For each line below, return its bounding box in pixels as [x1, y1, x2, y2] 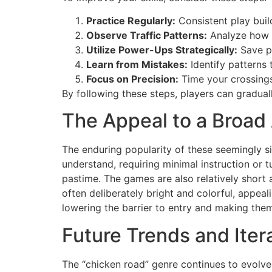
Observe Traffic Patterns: [86, 29, 207, 42]
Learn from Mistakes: [86, 58, 188, 71]
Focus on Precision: [86, 73, 178, 86]
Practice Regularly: [86, 15, 175, 27]
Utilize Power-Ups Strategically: [86, 44, 237, 56]
